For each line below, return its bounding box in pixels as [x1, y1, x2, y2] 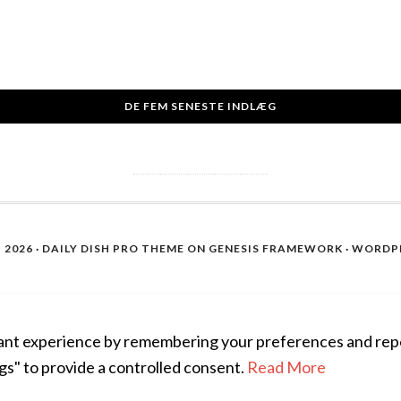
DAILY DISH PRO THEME [41, 242, 184, 255]
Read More [247, 357, 326, 377]
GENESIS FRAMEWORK [208, 242, 343, 255]
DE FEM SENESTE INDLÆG [124, 99, 277, 113]
